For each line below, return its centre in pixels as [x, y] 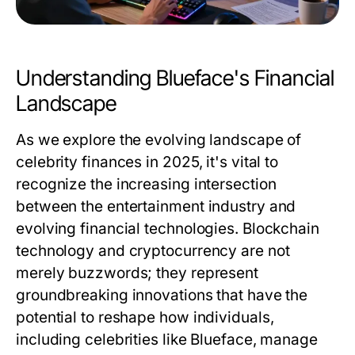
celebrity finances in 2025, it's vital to [147, 162]
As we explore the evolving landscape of [159, 140]
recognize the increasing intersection [146, 184]
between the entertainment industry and [156, 206]
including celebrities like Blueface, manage [167, 340]
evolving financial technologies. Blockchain [168, 229]
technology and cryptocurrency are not [153, 251]
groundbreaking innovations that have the [162, 295]
